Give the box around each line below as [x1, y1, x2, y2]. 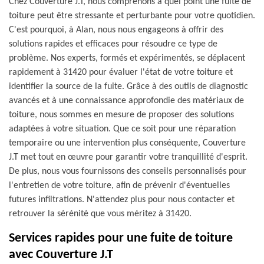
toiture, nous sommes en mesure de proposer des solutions [9, 110, 234, 120]
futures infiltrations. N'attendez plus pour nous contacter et [9, 195, 235, 204]
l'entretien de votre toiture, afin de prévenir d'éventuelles [9, 181, 230, 190]
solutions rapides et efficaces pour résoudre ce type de [9, 39, 217, 49]
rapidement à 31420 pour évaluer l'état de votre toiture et [9, 68, 233, 77]
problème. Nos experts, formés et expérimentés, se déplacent [9, 54, 245, 63]
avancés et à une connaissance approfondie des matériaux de [9, 96, 244, 105]
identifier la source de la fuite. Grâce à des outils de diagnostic [9, 82, 248, 91]
